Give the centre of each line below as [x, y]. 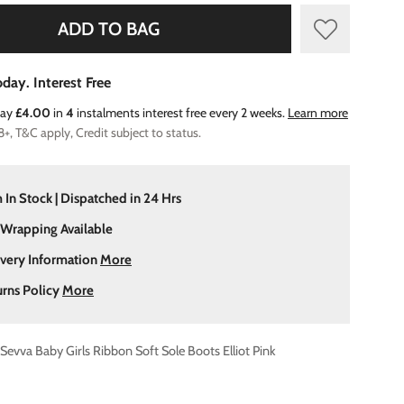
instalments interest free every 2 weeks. [181, 112]
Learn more [318, 112]
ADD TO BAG [109, 28]
